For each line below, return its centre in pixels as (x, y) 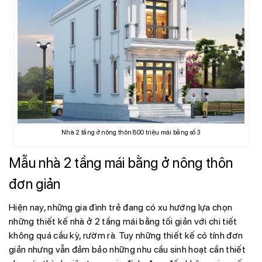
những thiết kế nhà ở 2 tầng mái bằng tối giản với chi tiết (123, 222)
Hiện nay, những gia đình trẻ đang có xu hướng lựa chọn (121, 208)
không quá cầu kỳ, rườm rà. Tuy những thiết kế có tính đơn (126, 236)
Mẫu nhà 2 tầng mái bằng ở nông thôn (121, 163)
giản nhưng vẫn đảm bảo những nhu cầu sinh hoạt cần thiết (127, 250)
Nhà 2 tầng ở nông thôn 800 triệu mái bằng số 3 (131, 133)
